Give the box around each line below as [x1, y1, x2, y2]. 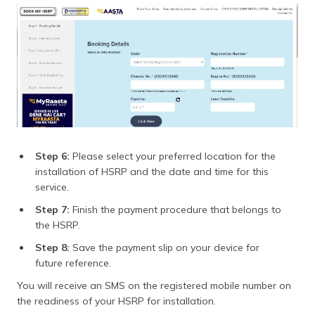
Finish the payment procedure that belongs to [70, 203, 281, 217]
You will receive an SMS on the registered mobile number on [17, 279, 291, 292]
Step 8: [35, 241, 70, 255]
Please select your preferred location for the [70, 150, 276, 163]
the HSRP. [35, 219, 80, 232]
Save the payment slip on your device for [70, 241, 259, 255]
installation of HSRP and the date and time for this [35, 165, 269, 179]
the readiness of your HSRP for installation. [17, 295, 216, 308]
